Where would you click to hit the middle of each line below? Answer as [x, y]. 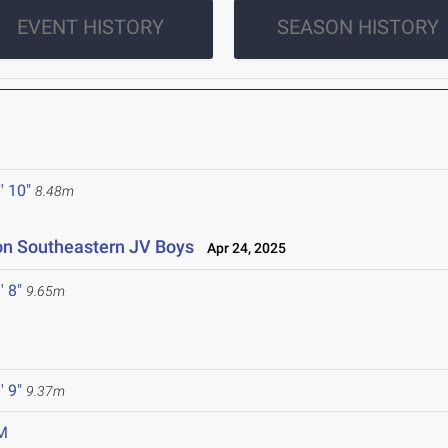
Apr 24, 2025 [242, 248]
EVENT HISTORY [90, 27]
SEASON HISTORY [357, 27]
